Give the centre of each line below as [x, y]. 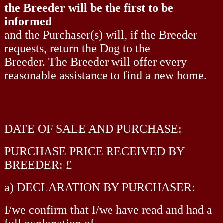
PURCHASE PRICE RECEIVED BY [94, 151]
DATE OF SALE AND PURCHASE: [93, 129]
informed [28, 21]
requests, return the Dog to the [77, 48]
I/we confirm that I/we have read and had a [108, 209]
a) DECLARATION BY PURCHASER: [100, 187]
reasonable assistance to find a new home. [105, 75]
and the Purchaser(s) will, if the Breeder [101, 35]
